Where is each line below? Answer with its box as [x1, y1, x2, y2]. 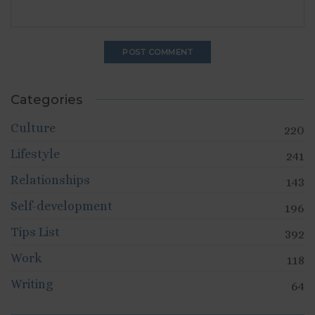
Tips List [11, 224, 60, 239]
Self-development [11, 198, 112, 213]
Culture [11, 120, 56, 135]
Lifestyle [11, 146, 60, 161]
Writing [11, 276, 53, 291]
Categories [11, 91, 82, 108]
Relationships [11, 172, 90, 187]
